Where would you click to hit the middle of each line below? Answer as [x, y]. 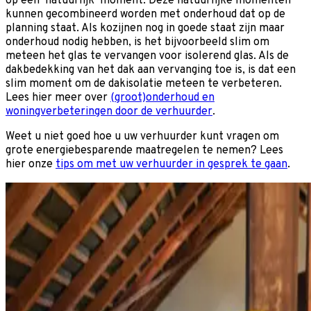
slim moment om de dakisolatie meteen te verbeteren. [145, 84]
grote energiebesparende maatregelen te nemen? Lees [144, 150]
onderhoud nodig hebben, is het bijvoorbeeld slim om [137, 42]
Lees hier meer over [58, 98]
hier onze [31, 164]
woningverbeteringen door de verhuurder [109, 111]
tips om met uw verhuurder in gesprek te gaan [171, 164]
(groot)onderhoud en [162, 98]
